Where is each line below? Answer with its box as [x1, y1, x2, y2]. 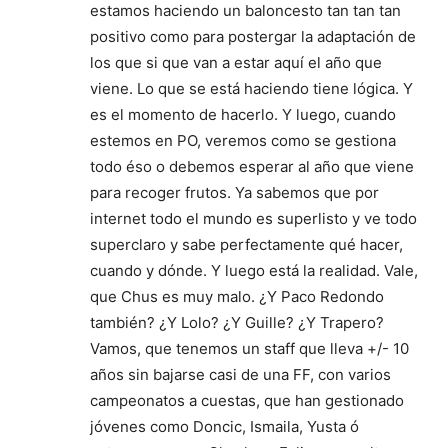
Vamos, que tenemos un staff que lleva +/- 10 [90, 339, 409, 358]
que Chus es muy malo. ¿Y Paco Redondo [90, 287, 384, 306]
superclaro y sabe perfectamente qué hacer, [90, 235, 403, 254]
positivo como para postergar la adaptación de [90, 27, 416, 46]
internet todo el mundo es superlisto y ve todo [90, 209, 417, 228]
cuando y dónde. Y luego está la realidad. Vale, [90, 261, 418, 280]
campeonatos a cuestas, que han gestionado [90, 391, 404, 410]
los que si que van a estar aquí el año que [90, 53, 382, 72]
